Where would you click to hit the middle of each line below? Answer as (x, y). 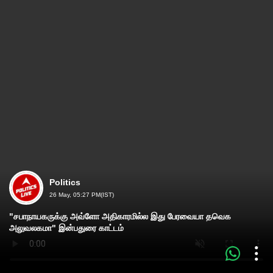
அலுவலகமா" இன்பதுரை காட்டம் (66, 228)
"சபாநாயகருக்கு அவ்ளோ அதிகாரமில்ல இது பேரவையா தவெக (120, 216)
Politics (65, 182)
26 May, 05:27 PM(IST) (82, 195)
